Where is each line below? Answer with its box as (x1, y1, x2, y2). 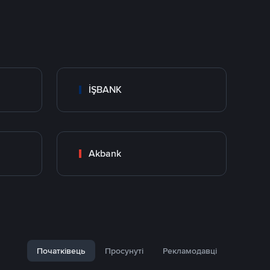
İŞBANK (89, 83, 122, 96)
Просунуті (105, 245, 143, 256)
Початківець (37, 245, 86, 256)
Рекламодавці (163, 245, 217, 256)
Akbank (89, 147, 121, 160)
